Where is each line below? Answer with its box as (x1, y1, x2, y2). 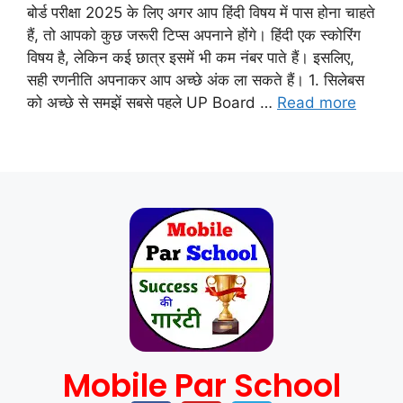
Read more (277, 94, 356, 112)
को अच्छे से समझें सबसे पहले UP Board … (27, 94, 277, 112)
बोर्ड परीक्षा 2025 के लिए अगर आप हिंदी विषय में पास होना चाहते (27, 4, 375, 22)
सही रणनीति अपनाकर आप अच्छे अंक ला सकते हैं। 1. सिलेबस (27, 71, 364, 89)
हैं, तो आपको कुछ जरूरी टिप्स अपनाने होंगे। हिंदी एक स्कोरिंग (27, 26, 361, 44)
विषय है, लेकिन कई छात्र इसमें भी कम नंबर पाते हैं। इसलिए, (27, 49, 354, 67)
